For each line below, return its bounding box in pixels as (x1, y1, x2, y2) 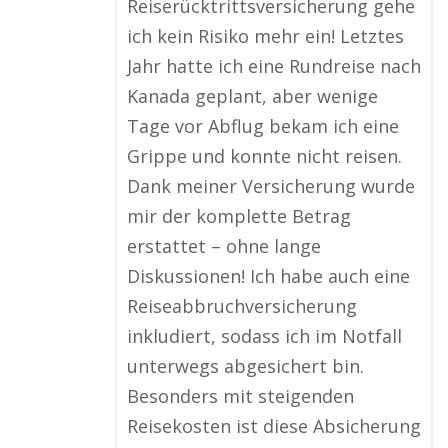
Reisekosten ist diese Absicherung (127, 414, 421, 438)
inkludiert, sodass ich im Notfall (127, 324, 402, 348)
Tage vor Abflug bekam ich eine (127, 114, 399, 138)
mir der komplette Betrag (127, 204, 351, 228)
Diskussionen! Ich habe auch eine (127, 264, 410, 288)
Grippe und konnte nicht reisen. (127, 144, 402, 168)
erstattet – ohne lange (127, 234, 321, 258)
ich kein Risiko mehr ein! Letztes (127, 24, 404, 48)
